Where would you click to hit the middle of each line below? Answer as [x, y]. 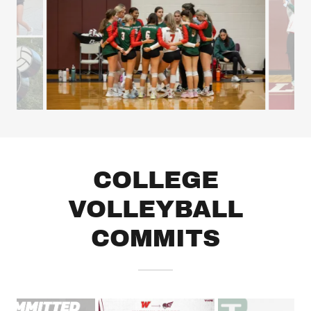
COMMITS [155, 238]
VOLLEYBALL [155, 209]
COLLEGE [155, 180]
